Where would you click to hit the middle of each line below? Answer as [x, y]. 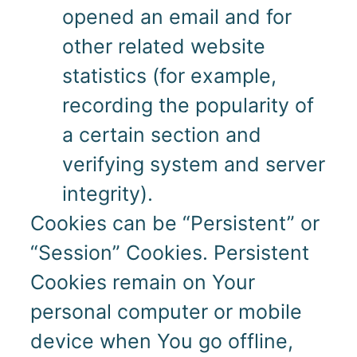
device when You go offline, [161, 341]
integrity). [107, 194]
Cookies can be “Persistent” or [175, 224]
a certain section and [161, 135]
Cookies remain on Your [142, 282]
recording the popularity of [188, 106]
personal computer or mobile [166, 312]
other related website [163, 47]
